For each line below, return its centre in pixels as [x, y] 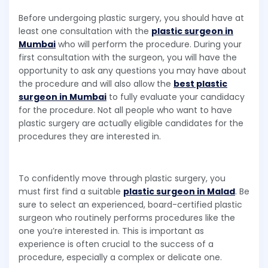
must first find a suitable [71, 192]
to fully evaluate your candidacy [176, 97]
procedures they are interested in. [91, 137]
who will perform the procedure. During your [149, 45]
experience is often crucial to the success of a [116, 244]
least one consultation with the [85, 31]
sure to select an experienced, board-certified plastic [130, 205]
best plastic [200, 84]
